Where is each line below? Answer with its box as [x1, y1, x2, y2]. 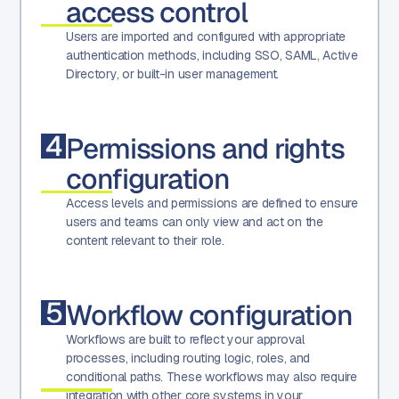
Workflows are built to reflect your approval [66, 330, 305, 347]
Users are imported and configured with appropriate [66, 28, 346, 45]
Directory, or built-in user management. [66, 65, 280, 82]
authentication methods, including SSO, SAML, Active [66, 46, 358, 63]
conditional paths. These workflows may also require [66, 368, 357, 385]
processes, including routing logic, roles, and [66, 349, 311, 366]
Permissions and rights [66, 129, 345, 167]
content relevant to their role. [66, 232, 224, 248]
